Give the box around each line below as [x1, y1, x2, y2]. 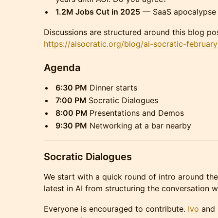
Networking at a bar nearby [87, 121, 191, 130]
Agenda [44, 62, 80, 73]
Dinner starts [87, 83, 137, 92]
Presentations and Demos [90, 108, 184, 118]
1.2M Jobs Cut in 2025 [55, 7, 140, 17]
